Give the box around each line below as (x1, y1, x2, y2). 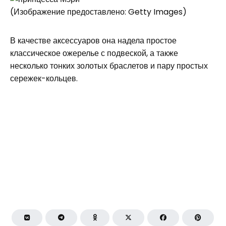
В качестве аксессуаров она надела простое (10, 34, 177, 46)
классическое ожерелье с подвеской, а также (10, 47, 178, 59)
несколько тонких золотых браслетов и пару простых (10, 60, 208, 72)
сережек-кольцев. (10, 72, 78, 84)
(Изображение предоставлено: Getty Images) (10, 6, 187, 18)
